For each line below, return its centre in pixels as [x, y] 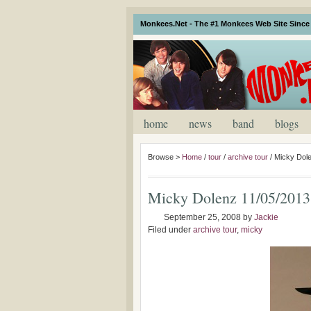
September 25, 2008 [202, 217]
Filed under [170, 230]
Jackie [266, 217]
